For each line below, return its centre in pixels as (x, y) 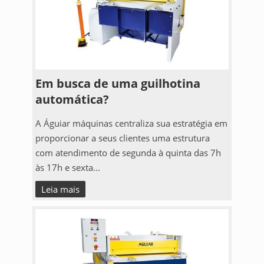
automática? (72, 99)
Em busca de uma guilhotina (118, 83)
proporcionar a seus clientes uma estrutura (122, 138)
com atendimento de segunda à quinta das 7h (128, 153)
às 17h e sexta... (67, 167)
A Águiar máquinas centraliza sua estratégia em (131, 123)
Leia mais (60, 189)
